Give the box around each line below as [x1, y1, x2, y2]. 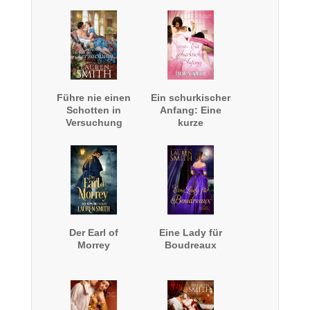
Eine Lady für [159, 227, 223, 239]
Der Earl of [69, 227, 119, 239]
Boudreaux [165, 239, 217, 251]
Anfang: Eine [160, 104, 222, 116]
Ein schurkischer [151, 92, 231, 104]
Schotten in [66, 104, 122, 116]
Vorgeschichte [156, 129, 225, 141]
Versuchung [65, 117, 122, 129]
